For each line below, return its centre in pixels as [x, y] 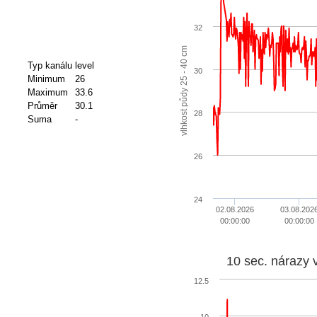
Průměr [42, 105]
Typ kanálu [50, 65]
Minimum [46, 79]
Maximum [47, 92]
